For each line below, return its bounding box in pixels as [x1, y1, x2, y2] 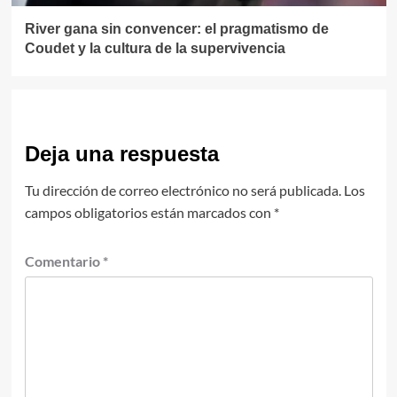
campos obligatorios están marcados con [24, 204, 274, 222]
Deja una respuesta [24, 142, 219, 167]
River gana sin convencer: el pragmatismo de [24, 21, 329, 37]
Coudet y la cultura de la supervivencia [24, 41, 285, 57]
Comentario [24, 253, 103, 270]
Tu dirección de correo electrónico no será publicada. [24, 182, 341, 199]
